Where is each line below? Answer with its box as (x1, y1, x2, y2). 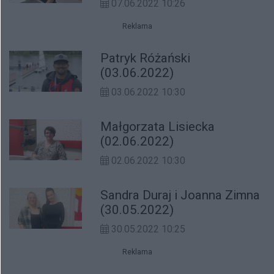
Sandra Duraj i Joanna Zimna (100, 188, 261, 202)
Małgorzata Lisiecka (100, 119, 215, 134)
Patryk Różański (100, 51, 191, 65)
